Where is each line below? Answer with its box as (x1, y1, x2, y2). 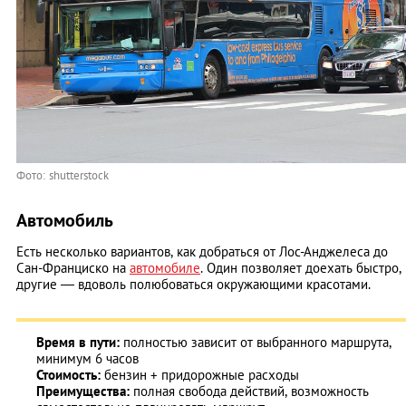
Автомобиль (16, 208, 113, 232)
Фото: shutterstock (16, 167, 109, 183)
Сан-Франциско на (16, 258, 130, 276)
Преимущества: (36, 382, 130, 400)
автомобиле (130, 258, 200, 276)
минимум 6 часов (36, 349, 139, 367)
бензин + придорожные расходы (104, 365, 299, 383)
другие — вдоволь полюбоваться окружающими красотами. (16, 275, 371, 293)
